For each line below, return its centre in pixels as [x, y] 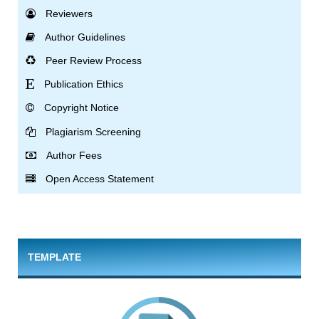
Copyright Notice [82, 108]
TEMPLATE [54, 257]
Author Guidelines [85, 37]
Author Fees [74, 155]
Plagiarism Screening [94, 131]
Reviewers [69, 13]
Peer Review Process [94, 61]
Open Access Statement [100, 178]
